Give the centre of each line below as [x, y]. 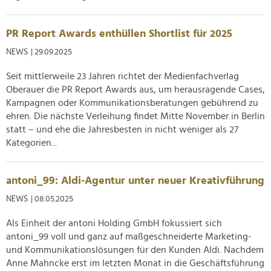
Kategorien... [31, 143]
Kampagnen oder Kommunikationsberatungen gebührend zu [132, 103]
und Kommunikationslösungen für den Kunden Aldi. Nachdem [135, 250]
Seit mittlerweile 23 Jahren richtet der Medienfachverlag [122, 76]
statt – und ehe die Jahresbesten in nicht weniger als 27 [122, 129]
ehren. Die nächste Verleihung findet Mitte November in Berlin [135, 116]
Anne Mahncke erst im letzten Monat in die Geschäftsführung [135, 263]
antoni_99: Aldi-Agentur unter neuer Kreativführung [135, 181]
